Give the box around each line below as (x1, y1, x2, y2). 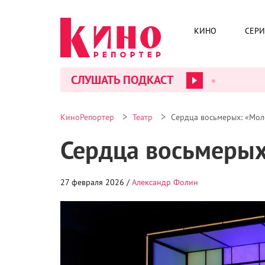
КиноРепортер (60, 112, 114, 122)
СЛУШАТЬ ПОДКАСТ (71, 72, 173, 88)
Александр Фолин (132, 177, 198, 188)
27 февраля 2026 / (60, 177, 132, 188)
